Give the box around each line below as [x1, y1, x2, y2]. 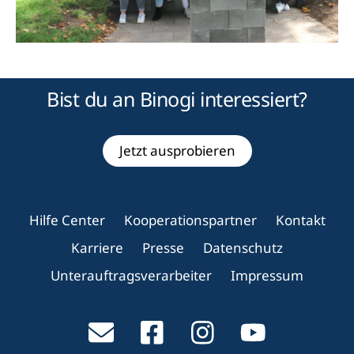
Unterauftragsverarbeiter [51, 265, 212, 284]
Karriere [71, 238, 123, 257]
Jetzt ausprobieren [119, 141, 235, 160]
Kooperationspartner [123, 210, 257, 229]
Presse [142, 238, 184, 257]
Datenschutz [203, 238, 283, 257]
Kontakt [275, 210, 326, 229]
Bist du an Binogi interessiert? [47, 85, 307, 112]
